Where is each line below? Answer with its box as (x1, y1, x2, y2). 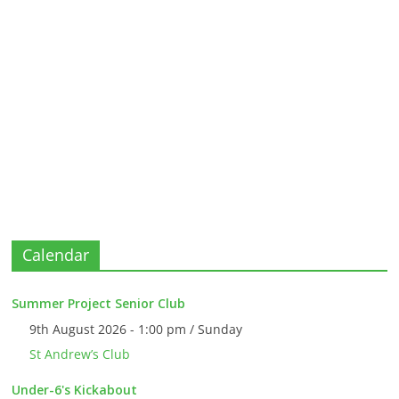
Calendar (22, 243, 90, 265)
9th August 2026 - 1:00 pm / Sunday (29, 320, 243, 338)
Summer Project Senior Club (12, 294, 186, 312)
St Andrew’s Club (29, 345, 131, 362)
